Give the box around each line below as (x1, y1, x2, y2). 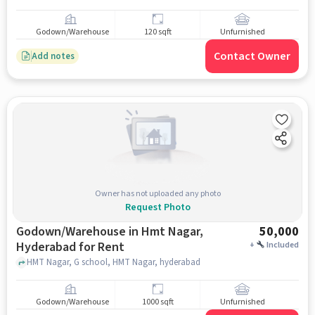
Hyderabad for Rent (15, 238, 124, 256)
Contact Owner (214, 49, 291, 64)
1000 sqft (141, 296, 174, 309)
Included (266, 239, 300, 251)
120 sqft (143, 26, 172, 39)
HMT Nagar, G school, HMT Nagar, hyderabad (26, 255, 200, 269)
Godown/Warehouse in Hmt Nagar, (15, 223, 203, 240)
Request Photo (124, 200, 191, 214)
